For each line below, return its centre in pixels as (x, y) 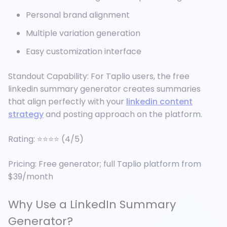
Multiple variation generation (83, 33)
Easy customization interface (84, 52)
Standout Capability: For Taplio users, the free (99, 77)
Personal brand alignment (78, 15)
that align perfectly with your (67, 102)
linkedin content (159, 102)
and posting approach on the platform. (123, 115)
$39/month (31, 177)
